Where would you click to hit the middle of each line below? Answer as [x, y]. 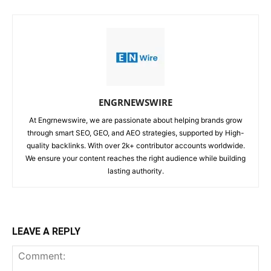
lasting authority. [135, 171]
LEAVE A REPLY [46, 232]
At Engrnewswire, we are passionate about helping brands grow [135, 120]
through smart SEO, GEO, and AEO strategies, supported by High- [135, 133]
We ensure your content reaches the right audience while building [135, 158]
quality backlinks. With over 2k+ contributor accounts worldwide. [135, 146]
